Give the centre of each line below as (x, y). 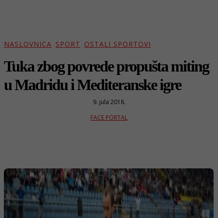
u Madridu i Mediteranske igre (92, 84)
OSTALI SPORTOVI (118, 44)
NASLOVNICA (28, 44)
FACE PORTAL (109, 117)
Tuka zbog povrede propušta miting (106, 66)
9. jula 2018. (109, 102)
